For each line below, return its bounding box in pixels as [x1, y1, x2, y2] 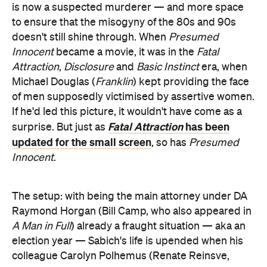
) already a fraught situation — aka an [71, 221, 246, 232]
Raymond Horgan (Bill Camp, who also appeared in [12, 206, 252, 217]
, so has [151, 138, 189, 148]
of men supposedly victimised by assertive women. [12, 92, 254, 103]
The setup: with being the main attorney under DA [12, 191, 247, 202]
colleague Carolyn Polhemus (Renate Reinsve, [12, 251, 229, 262]
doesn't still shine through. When [12, 32, 169, 43]
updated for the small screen [12, 136, 151, 148]
